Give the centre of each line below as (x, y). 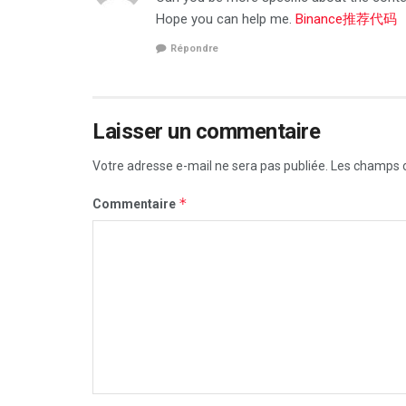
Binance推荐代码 (346, 19)
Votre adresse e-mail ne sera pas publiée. (210, 166)
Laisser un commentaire (207, 132)
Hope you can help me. (226, 19)
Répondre (194, 49)
